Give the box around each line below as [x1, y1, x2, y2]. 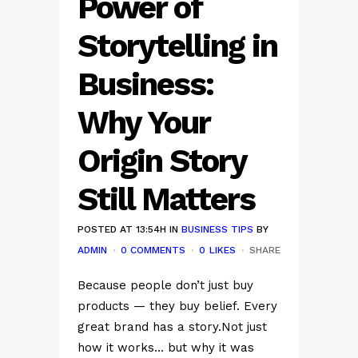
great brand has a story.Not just [78, 320, 267, 334]
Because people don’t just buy [78, 278, 253, 292]
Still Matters [78, 181, 255, 218]
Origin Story [78, 142, 246, 180]
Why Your [78, 104, 209, 141]
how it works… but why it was [78, 340, 254, 355]
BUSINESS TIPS [181, 224, 253, 235]
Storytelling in [78, 27, 277, 65]
